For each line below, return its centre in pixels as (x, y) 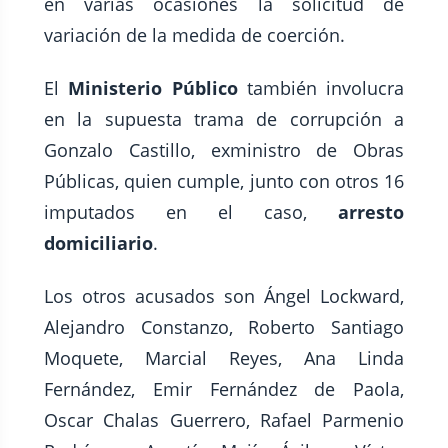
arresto (371, 212)
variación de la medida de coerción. (194, 35)
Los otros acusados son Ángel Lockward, (224, 296)
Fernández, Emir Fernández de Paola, (224, 389)
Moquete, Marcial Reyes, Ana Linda (224, 358)
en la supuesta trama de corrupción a (224, 119)
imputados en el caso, (191, 212)
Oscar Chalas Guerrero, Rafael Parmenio (224, 420)
